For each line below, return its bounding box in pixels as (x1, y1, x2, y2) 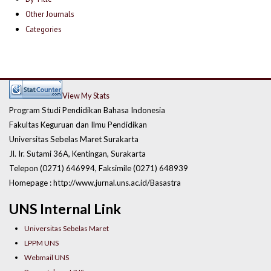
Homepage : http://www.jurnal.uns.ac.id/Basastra (9, 177, 181, 188)
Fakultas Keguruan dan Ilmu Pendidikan (9, 119, 147, 129)
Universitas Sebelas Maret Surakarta (9, 134, 139, 144)
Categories (25, 24, 62, 35)
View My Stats (62, 90, 109, 100)
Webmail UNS (24, 253, 70, 263)
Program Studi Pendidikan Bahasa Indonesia (9, 105, 165, 115)
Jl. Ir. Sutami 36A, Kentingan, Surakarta (9, 148, 146, 158)
